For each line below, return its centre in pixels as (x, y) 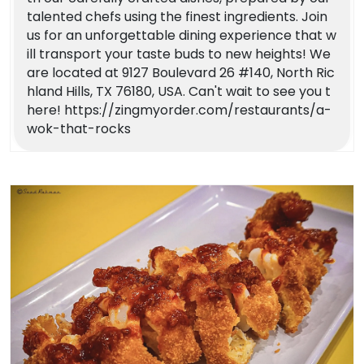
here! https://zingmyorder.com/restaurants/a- (179, 110)
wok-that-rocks (79, 129)
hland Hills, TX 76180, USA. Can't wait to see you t (179, 92)
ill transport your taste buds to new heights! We (179, 54)
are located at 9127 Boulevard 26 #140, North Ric (181, 73)
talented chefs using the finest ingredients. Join (177, 17)
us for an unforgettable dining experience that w (182, 36)
